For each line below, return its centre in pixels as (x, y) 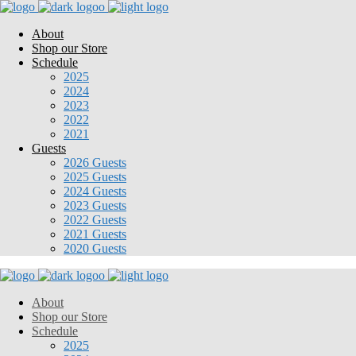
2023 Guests (95, 205)
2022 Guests (95, 220)
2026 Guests (95, 163)
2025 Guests (95, 177)
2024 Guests (95, 191)
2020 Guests (95, 248)
